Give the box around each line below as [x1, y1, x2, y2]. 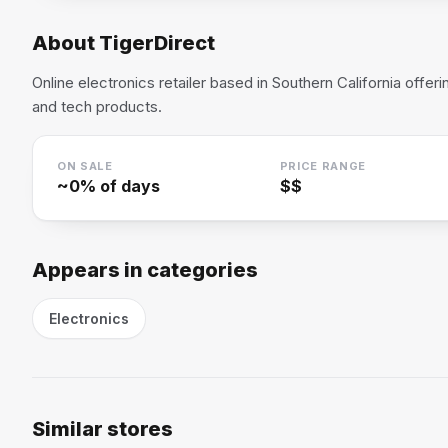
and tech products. [32, 97, 162, 116]
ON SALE [57, 159, 113, 173]
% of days [80, 176, 160, 196]
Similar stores [32, 417, 173, 441]
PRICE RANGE [279, 159, 367, 173]
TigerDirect [99, 31, 215, 55]
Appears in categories [32, 258, 258, 282]
